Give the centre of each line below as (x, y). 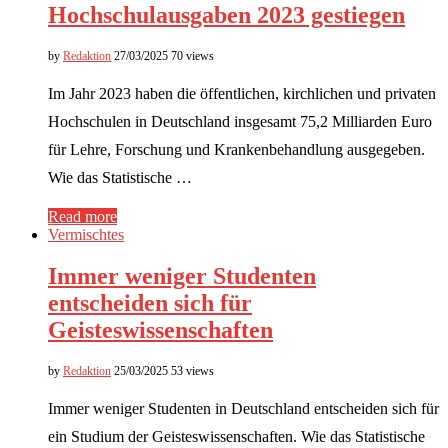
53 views (192, 371)
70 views (192, 55)
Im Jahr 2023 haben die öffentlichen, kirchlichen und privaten (242, 93)
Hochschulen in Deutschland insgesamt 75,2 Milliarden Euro (240, 121)
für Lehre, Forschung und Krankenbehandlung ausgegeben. (236, 149)
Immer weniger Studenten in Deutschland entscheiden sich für (243, 409)
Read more (82, 216)
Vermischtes (86, 234)
